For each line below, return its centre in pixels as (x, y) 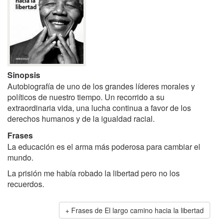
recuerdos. (26, 184)
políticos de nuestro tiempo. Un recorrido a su (86, 97)
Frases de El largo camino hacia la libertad (137, 210)
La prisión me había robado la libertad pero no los (94, 173)
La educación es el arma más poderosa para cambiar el (104, 146)
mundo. (20, 157)
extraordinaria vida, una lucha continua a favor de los (99, 108)
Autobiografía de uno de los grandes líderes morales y (101, 86)
